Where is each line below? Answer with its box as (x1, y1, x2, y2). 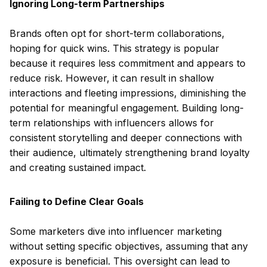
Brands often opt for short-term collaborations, (10, 27, 225, 39)
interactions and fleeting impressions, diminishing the (10, 87, 246, 99)
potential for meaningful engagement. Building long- (10, 102, 244, 114)
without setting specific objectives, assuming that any (10, 240, 248, 252)
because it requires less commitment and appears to (10, 57, 246, 69)
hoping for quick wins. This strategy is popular (10, 42, 219, 54)
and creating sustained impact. (10, 162, 146, 173)
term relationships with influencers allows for (10, 117, 214, 129)
